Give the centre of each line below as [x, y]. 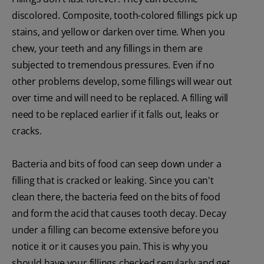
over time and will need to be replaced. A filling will [120, 98]
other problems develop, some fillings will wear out [122, 81]
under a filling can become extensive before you [115, 230]
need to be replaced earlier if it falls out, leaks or [115, 114]
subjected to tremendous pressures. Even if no [113, 65]
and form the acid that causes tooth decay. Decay [119, 213]
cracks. [27, 131]
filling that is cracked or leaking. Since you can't [113, 180]
